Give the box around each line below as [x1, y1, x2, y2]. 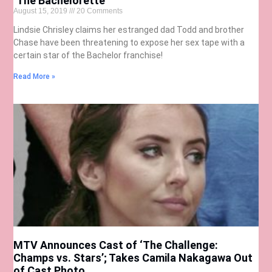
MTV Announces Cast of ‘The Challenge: [13, 238, 219, 251]
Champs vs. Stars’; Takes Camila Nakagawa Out [13, 251, 253, 264]
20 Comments [75, 7, 123, 16]
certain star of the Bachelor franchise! [13, 50, 163, 61]
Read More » [13, 72, 56, 81]
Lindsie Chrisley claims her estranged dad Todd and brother [13, 25, 245, 35]
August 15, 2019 [13, 7, 70, 16]
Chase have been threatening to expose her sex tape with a [13, 38, 245, 48]
